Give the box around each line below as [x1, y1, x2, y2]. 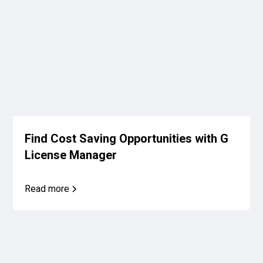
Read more [25, 183, 70, 194]
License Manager [25, 147, 117, 162]
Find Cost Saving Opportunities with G [25, 131, 229, 146]
